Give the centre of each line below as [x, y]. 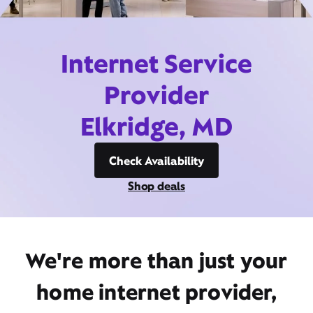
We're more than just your [156, 261]
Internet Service [156, 64]
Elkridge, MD [156, 126]
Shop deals [156, 186]
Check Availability [156, 161]
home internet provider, [156, 292]
